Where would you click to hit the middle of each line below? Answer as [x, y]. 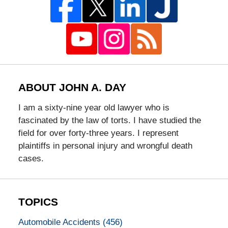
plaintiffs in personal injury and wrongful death [105, 146]
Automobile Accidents [60, 222]
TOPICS [38, 202]
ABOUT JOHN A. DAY [72, 88]
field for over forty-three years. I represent [98, 133]
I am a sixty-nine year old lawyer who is [94, 107]
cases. [31, 158]
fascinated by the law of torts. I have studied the [109, 120]
